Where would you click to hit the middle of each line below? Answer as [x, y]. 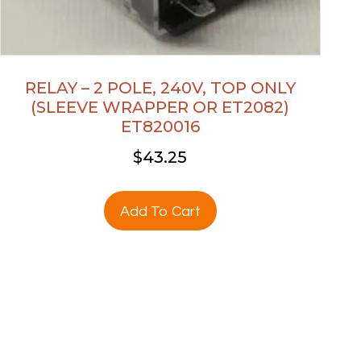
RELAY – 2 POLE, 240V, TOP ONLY [160, 87]
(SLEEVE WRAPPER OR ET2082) [160, 107]
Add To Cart [160, 211]
